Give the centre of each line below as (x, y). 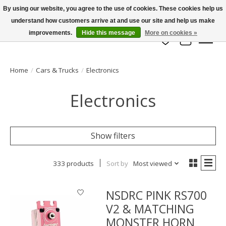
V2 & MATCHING (150, 209)
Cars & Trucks (57, 70)
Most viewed (152, 164)
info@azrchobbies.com (39, 24)
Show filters (113, 136)
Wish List (182, 45)
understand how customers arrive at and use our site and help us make (113, 21)
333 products (73, 164)
